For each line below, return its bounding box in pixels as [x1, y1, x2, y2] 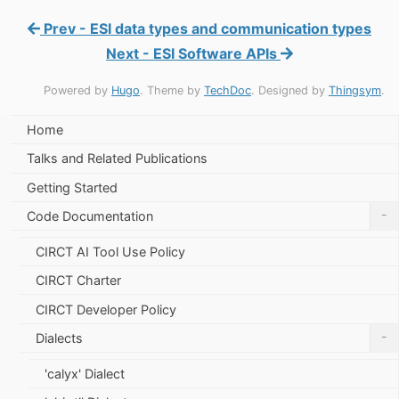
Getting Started [27, 179, 118, 195]
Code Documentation [27, 208, 153, 224]
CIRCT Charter [36, 273, 121, 289]
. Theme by [140, 83, 204, 97]
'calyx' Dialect [45, 365, 125, 381]
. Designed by [251, 83, 329, 97]
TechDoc [204, 83, 251, 97]
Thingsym [329, 83, 381, 97]
